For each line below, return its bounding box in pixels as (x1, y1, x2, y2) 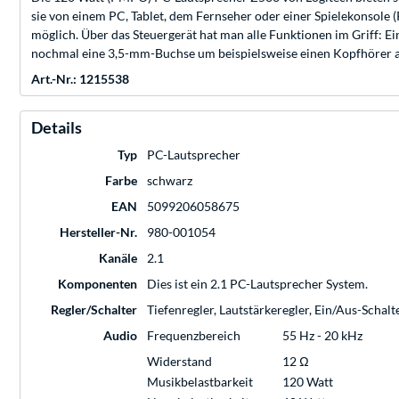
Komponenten (58, 276, 137, 292)
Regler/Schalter (51, 302, 137, 318)
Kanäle (99, 250, 137, 266)
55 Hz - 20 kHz (282, 328, 362, 344)
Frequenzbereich (147, 328, 240, 344)
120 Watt (282, 374, 333, 390)
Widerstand (147, 354, 212, 370)
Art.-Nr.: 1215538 (31, 71, 129, 87)
